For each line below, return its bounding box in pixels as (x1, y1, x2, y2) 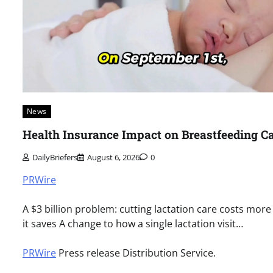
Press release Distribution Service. (55, 246, 216, 260)
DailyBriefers (32, 152, 77, 163)
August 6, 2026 (87, 152, 140, 163)
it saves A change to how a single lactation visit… (22, 217, 243, 231)
